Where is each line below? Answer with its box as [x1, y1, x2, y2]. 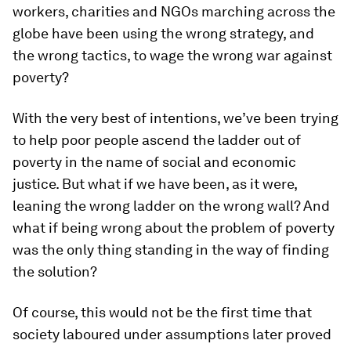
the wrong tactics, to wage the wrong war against [13, 47, 332, 63]
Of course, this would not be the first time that [13, 304, 312, 320]
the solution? [13, 263, 97, 280]
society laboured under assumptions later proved [13, 326, 331, 342]
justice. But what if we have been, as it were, [13, 175, 297, 192]
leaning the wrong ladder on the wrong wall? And [13, 197, 330, 214]
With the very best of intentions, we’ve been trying [13, 110, 338, 126]
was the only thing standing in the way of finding [13, 241, 329, 258]
